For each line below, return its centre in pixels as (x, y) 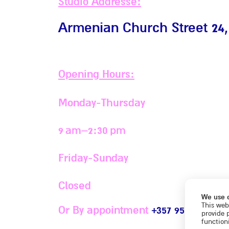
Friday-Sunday (93, 158)
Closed (75, 186)
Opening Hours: (96, 75)
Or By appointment (105, 211)
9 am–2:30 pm (92, 131)
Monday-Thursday (102, 103)
